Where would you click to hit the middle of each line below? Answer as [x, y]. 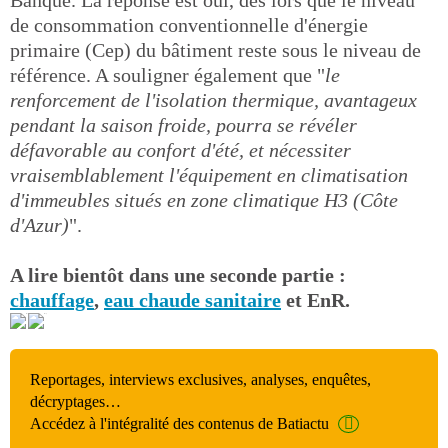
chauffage [52, 300]
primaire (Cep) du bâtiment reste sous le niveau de [215, 50]
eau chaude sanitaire [192, 300]
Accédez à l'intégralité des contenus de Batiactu [179, 423]
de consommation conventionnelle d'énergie [189, 25]
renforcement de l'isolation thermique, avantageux [213, 100]
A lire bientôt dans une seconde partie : [178, 275]
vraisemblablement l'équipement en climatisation [209, 175]
